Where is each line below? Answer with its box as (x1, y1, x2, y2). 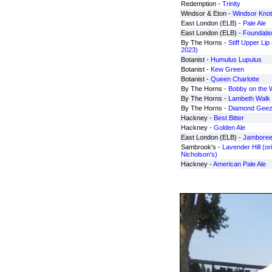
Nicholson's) (180, 151, 217, 158)
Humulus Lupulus (210, 56, 262, 63)
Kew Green (210, 66, 244, 73)
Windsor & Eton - (180, 10, 233, 17)
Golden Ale (213, 124, 245, 131)
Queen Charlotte (210, 75, 259, 83)
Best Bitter (213, 114, 244, 121)
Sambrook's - (180, 143, 222, 151)
